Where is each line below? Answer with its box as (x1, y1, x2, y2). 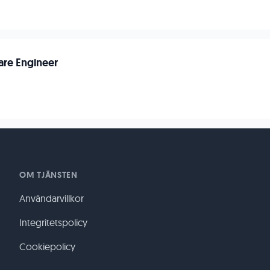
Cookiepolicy (19, 240, 75, 253)
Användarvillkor (19, 192, 84, 204)
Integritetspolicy (19, 216, 87, 228)
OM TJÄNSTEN (19, 169, 78, 180)
